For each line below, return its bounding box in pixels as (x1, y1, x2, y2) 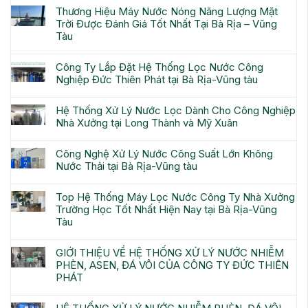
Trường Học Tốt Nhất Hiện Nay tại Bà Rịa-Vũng (56, 203, 277, 217)
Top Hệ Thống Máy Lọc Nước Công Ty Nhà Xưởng (56, 190, 295, 204)
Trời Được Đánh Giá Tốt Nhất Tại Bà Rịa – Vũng (56, 17, 277, 31)
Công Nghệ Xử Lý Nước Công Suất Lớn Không (56, 147, 273, 161)
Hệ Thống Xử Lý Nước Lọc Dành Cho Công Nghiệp (56, 104, 296, 118)
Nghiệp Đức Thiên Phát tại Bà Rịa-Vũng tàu (56, 73, 258, 87)
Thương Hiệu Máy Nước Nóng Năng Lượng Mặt (56, 5, 278, 19)
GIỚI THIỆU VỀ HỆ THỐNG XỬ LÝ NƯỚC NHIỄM (56, 246, 284, 260)
